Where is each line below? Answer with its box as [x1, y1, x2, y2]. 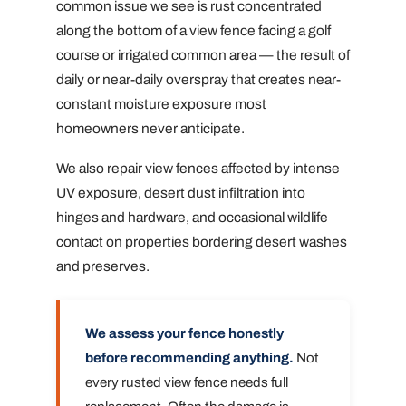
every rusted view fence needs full [85, 375, 288, 391]
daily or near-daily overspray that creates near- [56, 71, 341, 87]
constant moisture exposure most [56, 95, 266, 111]
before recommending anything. [85, 351, 294, 366]
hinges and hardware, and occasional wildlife [56, 209, 328, 226]
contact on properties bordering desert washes [56, 234, 347, 250]
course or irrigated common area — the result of [56, 46, 350, 63]
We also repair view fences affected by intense [56, 160, 340, 177]
